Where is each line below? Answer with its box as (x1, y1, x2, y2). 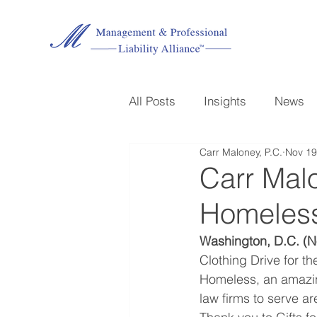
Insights (204, 93, 246, 108)
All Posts (129, 93, 175, 108)
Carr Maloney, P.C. (200, 145, 282, 158)
